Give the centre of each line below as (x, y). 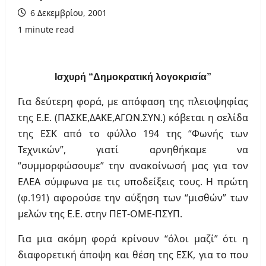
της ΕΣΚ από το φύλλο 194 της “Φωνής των (133, 134)
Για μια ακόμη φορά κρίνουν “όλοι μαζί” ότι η (133, 239)
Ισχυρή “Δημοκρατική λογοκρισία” (133, 77)
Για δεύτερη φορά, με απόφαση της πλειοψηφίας (133, 102)
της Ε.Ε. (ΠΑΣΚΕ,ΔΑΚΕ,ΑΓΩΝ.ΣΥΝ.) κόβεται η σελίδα (133, 118)
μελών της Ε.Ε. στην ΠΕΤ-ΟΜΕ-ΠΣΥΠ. (100, 214)
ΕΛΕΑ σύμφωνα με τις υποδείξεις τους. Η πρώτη (133, 182)
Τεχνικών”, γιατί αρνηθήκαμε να (133, 150)
